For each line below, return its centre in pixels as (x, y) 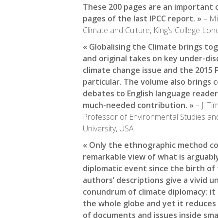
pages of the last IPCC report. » (142, 18)
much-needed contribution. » (138, 105)
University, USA (108, 128)
